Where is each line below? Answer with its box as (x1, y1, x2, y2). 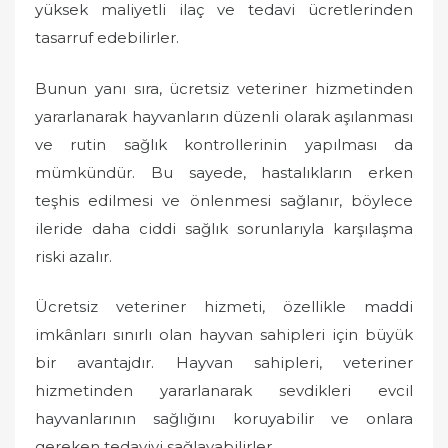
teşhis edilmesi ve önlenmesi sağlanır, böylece (35, 190, 413, 210)
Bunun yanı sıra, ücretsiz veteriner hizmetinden (35, 78, 413, 98)
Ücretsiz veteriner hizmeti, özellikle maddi (35, 297, 413, 316)
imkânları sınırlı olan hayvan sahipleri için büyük (35, 325, 413, 344)
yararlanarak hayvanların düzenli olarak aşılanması (35, 106, 413, 126)
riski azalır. (35, 246, 112, 266)
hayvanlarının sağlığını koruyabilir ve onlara (35, 409, 413, 428)
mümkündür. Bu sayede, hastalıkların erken (35, 162, 413, 182)
